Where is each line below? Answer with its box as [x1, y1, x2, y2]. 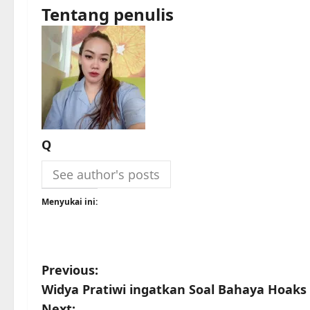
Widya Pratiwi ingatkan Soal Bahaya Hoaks [42, 280, 307, 298]
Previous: [42, 261, 98, 278]
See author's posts [53, 165, 160, 183]
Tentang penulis [42, 2, 174, 26]
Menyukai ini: [42, 195, 98, 208]
